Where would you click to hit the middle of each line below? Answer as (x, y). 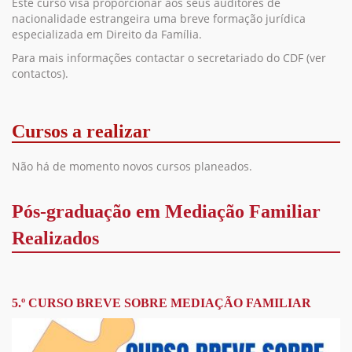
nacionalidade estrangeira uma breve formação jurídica (159, 18)
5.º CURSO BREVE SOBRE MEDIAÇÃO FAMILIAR (161, 303)
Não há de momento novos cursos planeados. (132, 166)
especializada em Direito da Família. (108, 34)
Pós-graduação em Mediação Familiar (166, 211)
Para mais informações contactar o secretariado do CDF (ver (169, 58)
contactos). (40, 73)
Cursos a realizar (81, 131)
